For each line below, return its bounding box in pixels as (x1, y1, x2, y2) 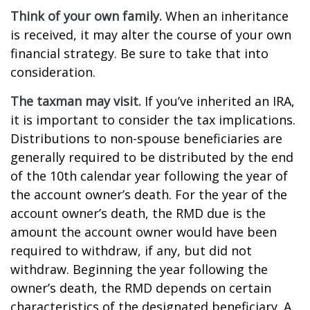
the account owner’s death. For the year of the (10, 186, 287, 203)
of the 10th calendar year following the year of (10, 167, 288, 184)
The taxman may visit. (10, 93, 141, 109)
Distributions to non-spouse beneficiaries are (10, 130, 282, 147)
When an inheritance (162, 8, 289, 24)
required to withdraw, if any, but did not (10, 242, 252, 259)
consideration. (10, 64, 95, 80)
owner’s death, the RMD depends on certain (10, 280, 271, 296)
